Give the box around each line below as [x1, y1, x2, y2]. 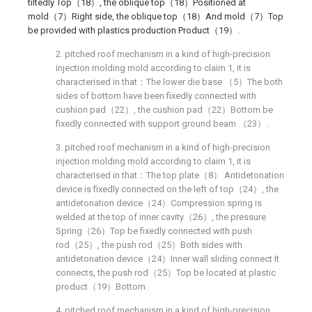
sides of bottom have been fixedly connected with [56, 91, 256, 101]
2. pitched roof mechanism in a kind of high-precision [56, 49, 270, 59]
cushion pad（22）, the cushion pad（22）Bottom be [56, 104, 273, 115]
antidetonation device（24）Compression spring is [56, 198, 262, 208]
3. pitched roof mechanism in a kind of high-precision [56, 142, 270, 153]
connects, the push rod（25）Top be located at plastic [56, 267, 276, 278]
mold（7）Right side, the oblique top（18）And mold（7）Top [28, 11, 283, 22]
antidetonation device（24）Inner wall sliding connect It [56, 253, 279, 264]
